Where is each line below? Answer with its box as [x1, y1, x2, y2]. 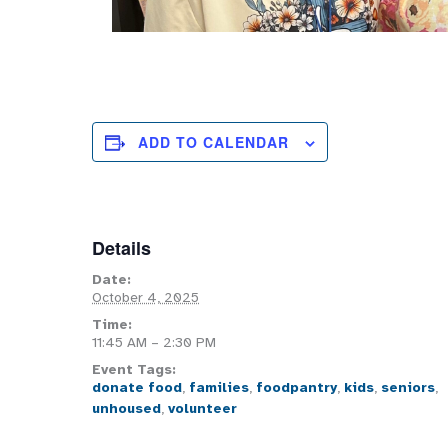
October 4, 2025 [92, 289, 199, 306]
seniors [381, 379, 435, 396]
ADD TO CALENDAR [138, 132, 289, 152]
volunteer [168, 400, 237, 417]
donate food [92, 379, 182, 396]
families [189, 379, 249, 396]
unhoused [92, 400, 161, 417]
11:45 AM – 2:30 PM [92, 334, 216, 351]
